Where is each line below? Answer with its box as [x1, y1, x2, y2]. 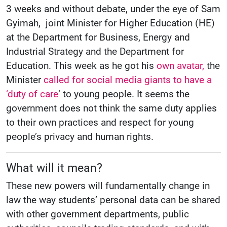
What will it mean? [6, 161, 102, 175]
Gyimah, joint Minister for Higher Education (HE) [6, 17, 215, 29]
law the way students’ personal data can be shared [6, 194, 220, 206]
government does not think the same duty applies [6, 102, 217, 115]
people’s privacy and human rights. [6, 131, 154, 143]
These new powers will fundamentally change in [6, 180, 210, 192]
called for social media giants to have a [44, 74, 212, 86]
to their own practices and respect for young [6, 117, 194, 129]
